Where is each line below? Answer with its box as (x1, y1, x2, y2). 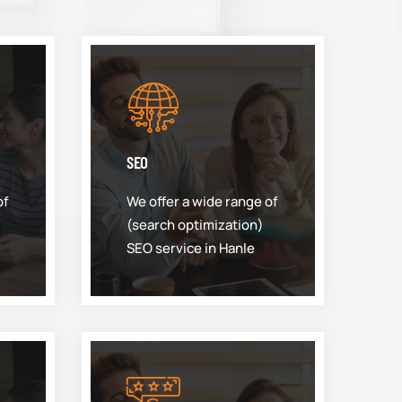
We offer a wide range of (127, 192, 277, 211)
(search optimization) (127, 215, 264, 234)
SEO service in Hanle (127, 239, 255, 258)
